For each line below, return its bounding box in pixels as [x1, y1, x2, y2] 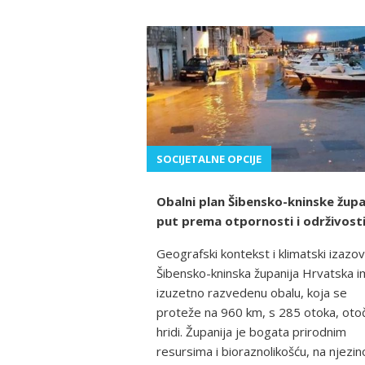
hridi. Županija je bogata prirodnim [156, 323, 346, 341]
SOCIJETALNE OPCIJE [156, 152, 262, 167]
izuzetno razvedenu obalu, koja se [156, 284, 347, 301]
